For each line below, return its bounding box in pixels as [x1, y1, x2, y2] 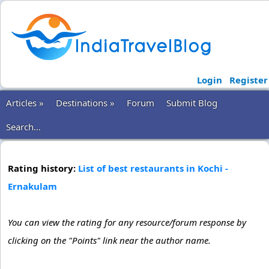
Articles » [6, 97, 44, 109]
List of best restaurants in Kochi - [78, 162, 228, 174]
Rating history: [8, 162, 78, 174]
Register [229, 74, 268, 86]
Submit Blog [166, 97, 217, 109]
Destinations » [56, 97, 115, 109]
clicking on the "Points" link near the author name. [8, 234, 211, 246]
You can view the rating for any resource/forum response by [8, 216, 246, 228]
